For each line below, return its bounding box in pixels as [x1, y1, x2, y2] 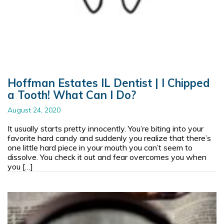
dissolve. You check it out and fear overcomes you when [7, 151, 206, 162]
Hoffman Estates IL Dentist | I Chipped [7, 75, 210, 90]
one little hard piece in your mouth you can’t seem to [7, 142, 192, 152]
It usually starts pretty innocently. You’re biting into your [7, 123, 203, 133]
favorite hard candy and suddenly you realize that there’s [7, 132, 211, 143]
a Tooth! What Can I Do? [7, 87, 136, 102]
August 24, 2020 [7, 105, 60, 114]
